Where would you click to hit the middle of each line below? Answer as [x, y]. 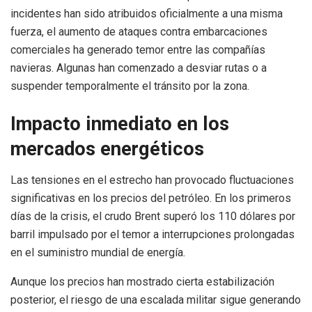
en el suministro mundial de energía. [98, 252]
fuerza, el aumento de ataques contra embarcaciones [139, 32]
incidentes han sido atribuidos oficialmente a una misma [147, 14]
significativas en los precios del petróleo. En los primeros [151, 198]
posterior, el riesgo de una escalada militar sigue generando [156, 299]
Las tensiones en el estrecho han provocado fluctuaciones [152, 180]
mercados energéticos [107, 149]
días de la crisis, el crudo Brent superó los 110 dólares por [153, 216]
